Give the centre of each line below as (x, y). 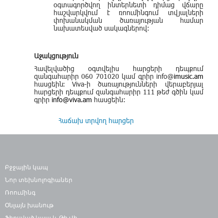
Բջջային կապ (27, 167)
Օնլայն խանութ (29, 205)
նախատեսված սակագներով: (101, 28)
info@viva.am (72, 100)
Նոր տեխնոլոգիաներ (39, 179)
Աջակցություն (56, 55)
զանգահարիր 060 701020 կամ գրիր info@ (104, 76)
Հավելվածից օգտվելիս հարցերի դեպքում (119, 69)
